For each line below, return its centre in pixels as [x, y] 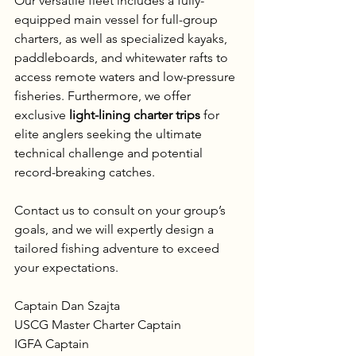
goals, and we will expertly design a [116, 229]
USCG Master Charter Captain [101, 324]
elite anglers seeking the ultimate [110, 133]
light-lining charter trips [135, 114]
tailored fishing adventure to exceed [118, 248]
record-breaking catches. [85, 172]
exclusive [42, 114]
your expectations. [66, 267]
